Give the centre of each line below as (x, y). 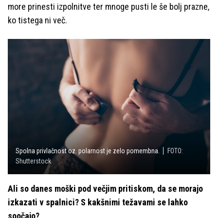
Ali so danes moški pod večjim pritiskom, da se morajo (105, 188)
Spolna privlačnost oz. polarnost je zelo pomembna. (88, 151)
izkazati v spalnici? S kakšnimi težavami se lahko (98, 202)
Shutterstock (33, 161)
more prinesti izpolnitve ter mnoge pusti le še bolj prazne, (109, 7)
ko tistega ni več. (38, 20)
